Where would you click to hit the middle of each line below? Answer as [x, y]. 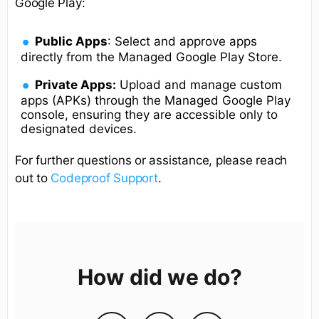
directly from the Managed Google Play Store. [151, 57]
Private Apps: [76, 85]
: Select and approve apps [183, 42]
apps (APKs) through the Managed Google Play [156, 101]
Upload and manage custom [199, 85]
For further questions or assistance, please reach [151, 161]
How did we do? [159, 277]
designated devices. [79, 129]
